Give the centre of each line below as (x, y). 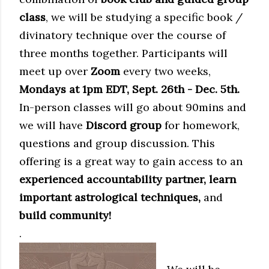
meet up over (55, 71)
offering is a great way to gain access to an (131, 161)
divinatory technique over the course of (122, 35)
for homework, (201, 125)
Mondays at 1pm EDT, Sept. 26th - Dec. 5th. (129, 89)
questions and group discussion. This (117, 143)
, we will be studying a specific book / (144, 17)
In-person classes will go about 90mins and (133, 107)
